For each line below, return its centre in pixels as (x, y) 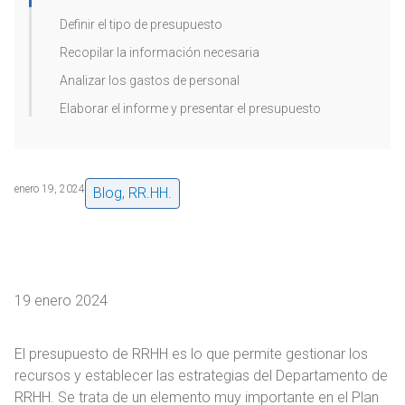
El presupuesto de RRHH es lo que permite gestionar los (191, 354)
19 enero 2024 (61, 301)
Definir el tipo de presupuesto (141, 24)
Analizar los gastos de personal (150, 80)
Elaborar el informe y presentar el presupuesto (190, 108)
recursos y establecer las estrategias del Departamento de (201, 376)
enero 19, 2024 (50, 189)
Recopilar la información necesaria (160, 52)
